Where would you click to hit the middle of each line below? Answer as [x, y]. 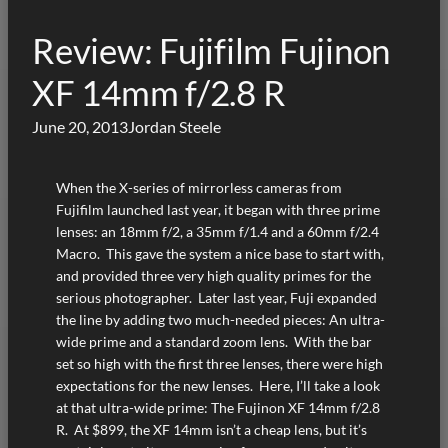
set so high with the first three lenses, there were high [219, 364]
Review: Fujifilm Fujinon [211, 50]
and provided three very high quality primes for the [213, 276]
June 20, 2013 [80, 126]
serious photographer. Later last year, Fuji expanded [216, 298]
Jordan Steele [174, 126]
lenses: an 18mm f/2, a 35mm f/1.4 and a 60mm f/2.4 [217, 232]
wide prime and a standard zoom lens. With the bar [214, 342]
